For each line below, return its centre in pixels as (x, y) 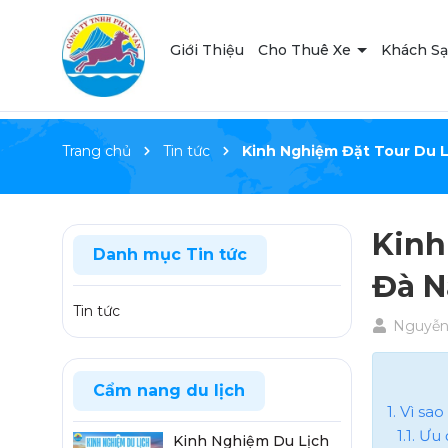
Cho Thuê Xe (307, 50)
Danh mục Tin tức (170, 254)
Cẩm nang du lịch (169, 390)
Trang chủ (96, 151)
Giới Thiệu (207, 50)
